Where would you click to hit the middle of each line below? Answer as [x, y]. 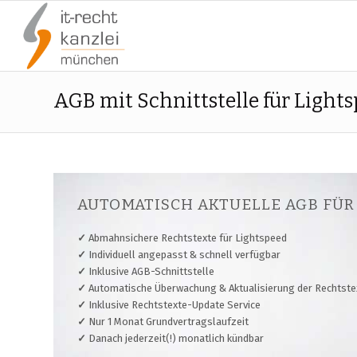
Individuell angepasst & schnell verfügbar [183, 255]
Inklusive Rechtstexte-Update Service [173, 305]
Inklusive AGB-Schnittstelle [150, 272]
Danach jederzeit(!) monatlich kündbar [175, 339]
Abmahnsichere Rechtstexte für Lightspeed [186, 238]
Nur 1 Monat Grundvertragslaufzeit [167, 322]
